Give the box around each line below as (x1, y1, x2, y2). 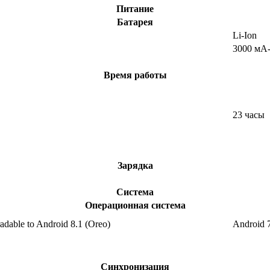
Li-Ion (233, 30, 257, 41)
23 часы (233, 110, 265, 121)
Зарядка (117, 160, 153, 171)
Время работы (103, 70, 167, 81)
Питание (116, 4, 154, 14)
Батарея (117, 17, 153, 28)
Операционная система (84, 200, 186, 211)
